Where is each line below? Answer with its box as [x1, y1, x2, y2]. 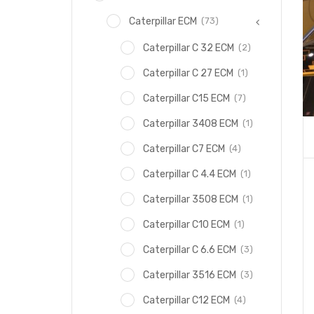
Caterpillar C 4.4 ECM [143, 168, 236, 180]
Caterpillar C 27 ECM [143, 67, 233, 79]
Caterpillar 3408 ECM [143, 118, 238, 130]
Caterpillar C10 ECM [143, 219, 230, 231]
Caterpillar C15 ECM [143, 93, 230, 104]
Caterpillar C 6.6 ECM [143, 244, 236, 256]
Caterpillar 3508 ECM [143, 193, 238, 205]
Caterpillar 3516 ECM [143, 269, 236, 281]
